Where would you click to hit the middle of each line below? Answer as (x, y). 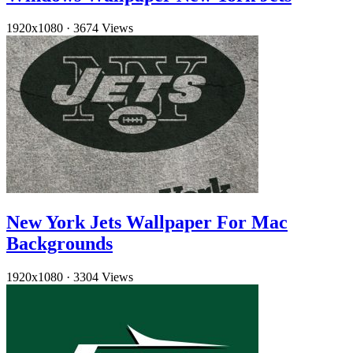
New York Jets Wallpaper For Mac (147, 223)
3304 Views (103, 277)
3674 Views (103, 28)
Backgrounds (59, 244)
